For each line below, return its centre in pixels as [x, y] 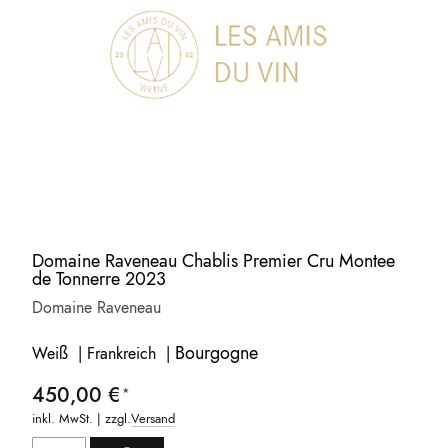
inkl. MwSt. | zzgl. [82, 418]
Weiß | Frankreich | [104, 353]
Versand [153, 418]
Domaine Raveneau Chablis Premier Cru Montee [214, 260]
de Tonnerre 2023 [99, 278]
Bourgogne [217, 352]
